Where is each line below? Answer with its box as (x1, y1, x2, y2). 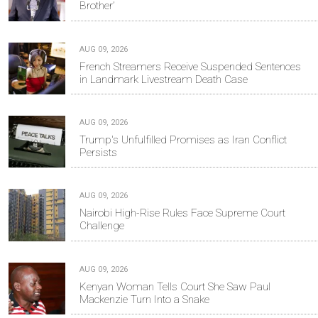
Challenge (79, 219, 124, 233)
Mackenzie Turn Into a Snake (79, 292, 209, 306)
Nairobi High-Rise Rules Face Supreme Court (79, 207, 285, 220)
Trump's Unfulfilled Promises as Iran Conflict (79, 133, 287, 146)
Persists (79, 146, 117, 159)
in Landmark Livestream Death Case (79, 72, 248, 86)
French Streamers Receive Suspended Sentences (79, 60, 301, 73)
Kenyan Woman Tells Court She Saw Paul (79, 280, 270, 293)
